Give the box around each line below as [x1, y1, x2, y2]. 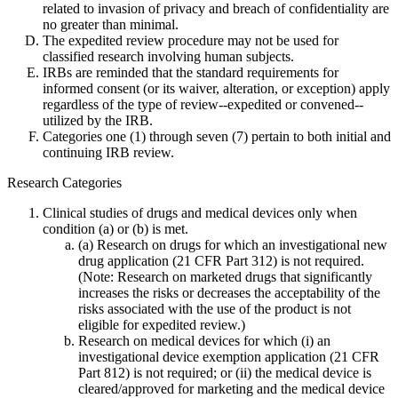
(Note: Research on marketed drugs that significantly [78, 269, 372, 285]
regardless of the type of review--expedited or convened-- [43, 97, 363, 113]
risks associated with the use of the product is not [78, 301, 351, 317]
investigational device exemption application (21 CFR [78, 349, 379, 365]
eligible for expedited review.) [78, 317, 245, 333]
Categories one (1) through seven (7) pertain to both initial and [43, 129, 391, 145]
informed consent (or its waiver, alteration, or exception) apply [43, 81, 390, 97]
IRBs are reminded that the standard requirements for [43, 65, 338, 81]
